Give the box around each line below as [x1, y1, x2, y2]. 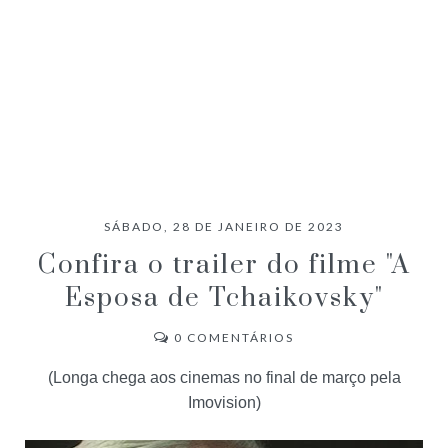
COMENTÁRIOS [183, 329, 294, 345]
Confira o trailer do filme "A [37, 248, 411, 282]
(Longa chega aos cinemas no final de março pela [47, 368, 401, 386]
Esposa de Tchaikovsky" [64, 281, 384, 315]
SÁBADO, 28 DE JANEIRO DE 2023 [104, 218, 344, 234]
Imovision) [187, 393, 261, 411]
